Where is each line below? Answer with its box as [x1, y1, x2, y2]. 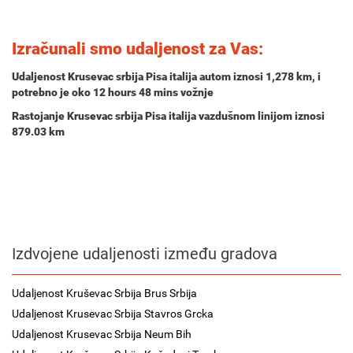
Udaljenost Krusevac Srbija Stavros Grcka [12, 307, 214, 320]
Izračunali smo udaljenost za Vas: [12, 39, 263, 58]
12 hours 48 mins [93, 86, 178, 98]
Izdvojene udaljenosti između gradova [12, 244, 277, 263]
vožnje [178, 86, 214, 98]
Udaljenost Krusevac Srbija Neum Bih [12, 328, 191, 340]
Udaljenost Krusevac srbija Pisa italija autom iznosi [12, 70, 266, 83]
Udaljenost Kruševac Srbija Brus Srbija [12, 287, 197, 299]
